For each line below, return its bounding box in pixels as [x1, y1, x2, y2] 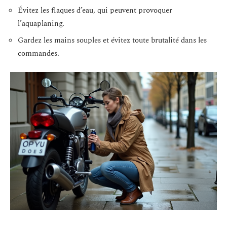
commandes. [18, 48, 59, 59]
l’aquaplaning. [18, 17, 64, 29]
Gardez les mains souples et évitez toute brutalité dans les [18, 34, 207, 46]
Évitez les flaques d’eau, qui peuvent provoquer [18, 4, 172, 16]
